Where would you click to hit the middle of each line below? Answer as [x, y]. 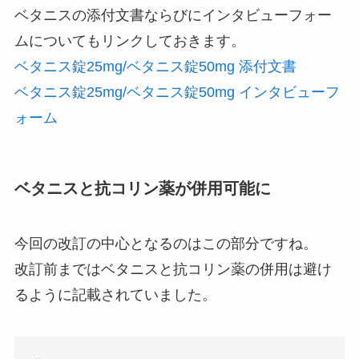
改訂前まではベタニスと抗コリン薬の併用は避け [173, 270]
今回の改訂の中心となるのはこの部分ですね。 [165, 244]
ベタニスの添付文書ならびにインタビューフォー [173, 15]
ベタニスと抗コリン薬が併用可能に [142, 188]
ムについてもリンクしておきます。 [129, 40]
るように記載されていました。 [115, 295]
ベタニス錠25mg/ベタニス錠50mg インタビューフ [177, 92]
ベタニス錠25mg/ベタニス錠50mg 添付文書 [155, 66]
